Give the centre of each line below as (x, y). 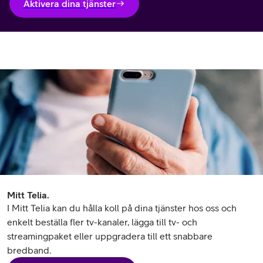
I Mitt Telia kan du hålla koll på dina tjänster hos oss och (122, 208)
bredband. (29, 250)
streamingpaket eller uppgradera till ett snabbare (110, 236)
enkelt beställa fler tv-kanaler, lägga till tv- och (102, 222)
